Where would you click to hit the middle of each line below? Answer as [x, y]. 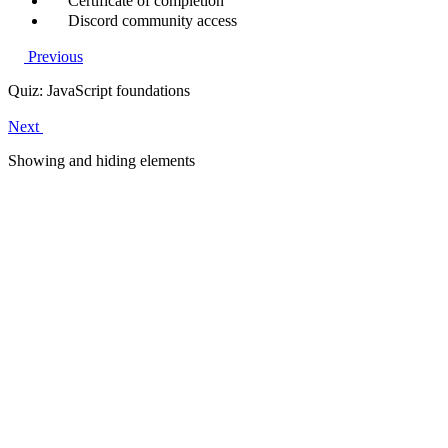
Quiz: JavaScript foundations [99, 91]
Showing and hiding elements [101, 161]
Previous [53, 57]
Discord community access [150, 21]
